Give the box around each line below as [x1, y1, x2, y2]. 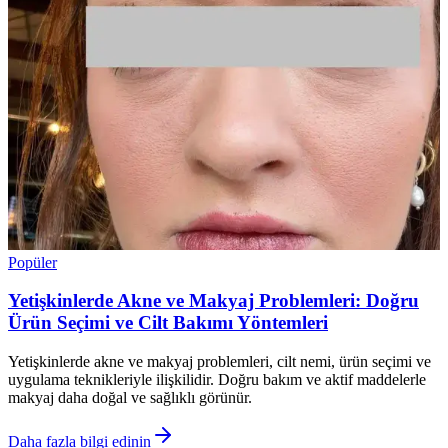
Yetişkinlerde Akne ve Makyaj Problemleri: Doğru [8, 290, 419, 312]
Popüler [8, 253, 57, 271]
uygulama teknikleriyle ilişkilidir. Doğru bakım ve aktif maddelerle [8, 371, 426, 389]
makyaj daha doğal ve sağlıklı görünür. [8, 389, 252, 407]
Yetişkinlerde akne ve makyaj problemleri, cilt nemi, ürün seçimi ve [8, 353, 431, 371]
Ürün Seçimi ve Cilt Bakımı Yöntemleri [8, 312, 328, 334]
